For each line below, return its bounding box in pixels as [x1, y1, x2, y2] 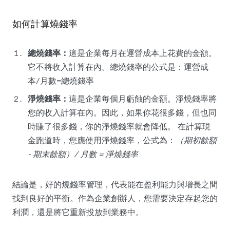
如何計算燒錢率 [12, 17, 78, 30]
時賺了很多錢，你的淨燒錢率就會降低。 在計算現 [28, 121, 210, 131]
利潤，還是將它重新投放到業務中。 [12, 206, 144, 217]
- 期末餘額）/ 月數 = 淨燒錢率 [28, 148, 138, 159]
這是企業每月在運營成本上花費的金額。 [69, 47, 217, 58]
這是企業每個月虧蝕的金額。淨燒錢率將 [69, 93, 217, 104]
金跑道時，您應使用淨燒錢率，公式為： [28, 135, 176, 145]
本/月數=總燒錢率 [28, 75, 94, 86]
